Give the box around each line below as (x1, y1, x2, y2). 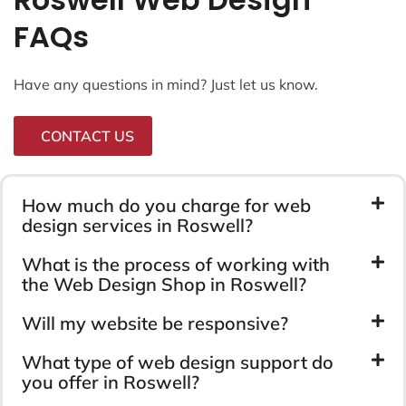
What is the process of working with (22, 252, 330, 275)
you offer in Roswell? (22, 370, 199, 393)
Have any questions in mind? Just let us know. (14, 74, 318, 93)
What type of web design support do (22, 350, 333, 373)
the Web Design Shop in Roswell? (22, 272, 306, 295)
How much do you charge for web (22, 193, 311, 217)
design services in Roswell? (22, 213, 253, 237)
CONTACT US (41, 126, 134, 145)
